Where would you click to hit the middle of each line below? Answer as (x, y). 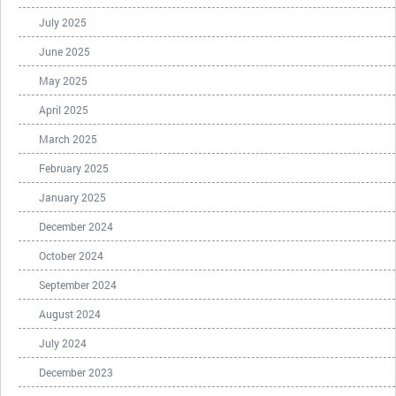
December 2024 (76, 226)
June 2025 (65, 51)
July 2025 (63, 22)
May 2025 (63, 80)
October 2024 (71, 255)
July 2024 (63, 343)
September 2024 (78, 285)
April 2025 (64, 110)
